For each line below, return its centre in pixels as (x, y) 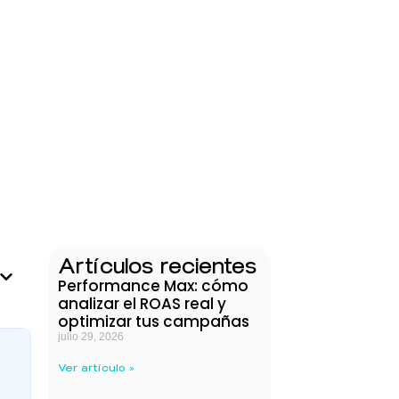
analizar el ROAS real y (142, 304)
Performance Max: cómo (153, 286)
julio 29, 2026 (90, 337)
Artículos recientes (157, 266)
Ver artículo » (96, 368)
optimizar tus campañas (153, 322)
